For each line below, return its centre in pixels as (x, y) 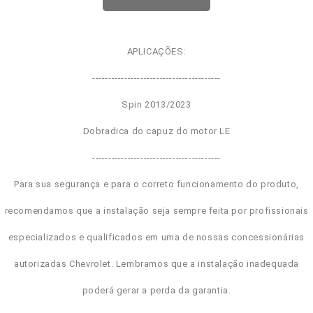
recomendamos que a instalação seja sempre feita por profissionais (156, 211)
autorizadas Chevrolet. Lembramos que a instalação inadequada (156, 264)
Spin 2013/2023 (156, 104)
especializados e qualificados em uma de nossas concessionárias (156, 237)
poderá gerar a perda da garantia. (156, 290)
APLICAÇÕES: (156, 51)
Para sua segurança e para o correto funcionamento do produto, (156, 184)
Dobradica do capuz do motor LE (156, 131)
